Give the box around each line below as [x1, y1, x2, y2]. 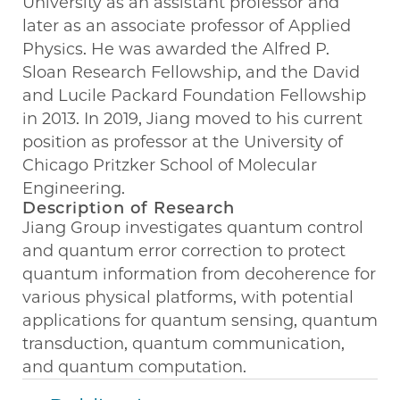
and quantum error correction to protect [22, 241, 346, 262]
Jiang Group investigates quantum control [22, 218, 363, 238]
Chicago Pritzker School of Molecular [22, 155, 317, 176]
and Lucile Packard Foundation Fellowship [22, 86, 366, 106]
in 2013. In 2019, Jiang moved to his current [22, 109, 362, 129]
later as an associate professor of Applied [22, 16, 351, 37]
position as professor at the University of [22, 132, 343, 153]
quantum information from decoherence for [22, 264, 376, 285]
